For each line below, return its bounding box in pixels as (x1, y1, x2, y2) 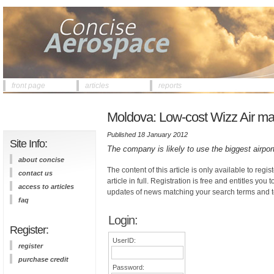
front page (12, 81, 45, 90)
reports (158, 81, 182, 90)
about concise (18, 156, 64, 163)
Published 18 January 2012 (107, 131, 188, 138)
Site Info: (10, 138, 47, 150)
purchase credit (18, 256, 68, 264)
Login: (108, 213, 138, 227)
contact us (18, 169, 53, 177)
